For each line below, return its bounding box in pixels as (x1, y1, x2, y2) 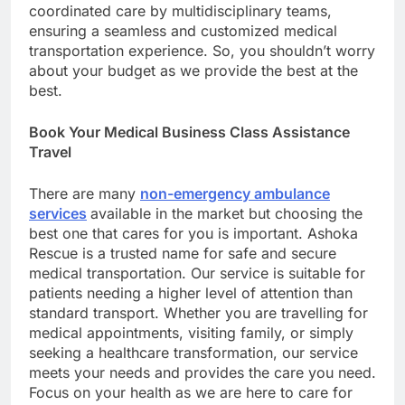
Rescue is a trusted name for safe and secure (29, 243, 336, 262)
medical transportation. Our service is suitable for (29, 263, 365, 282)
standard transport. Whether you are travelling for (29, 303, 368, 322)
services (29, 203, 87, 222)
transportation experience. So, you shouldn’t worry (29, 41, 375, 60)
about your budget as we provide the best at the (29, 61, 358, 80)
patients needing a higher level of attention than (29, 283, 353, 302)
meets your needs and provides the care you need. (29, 363, 376, 381)
